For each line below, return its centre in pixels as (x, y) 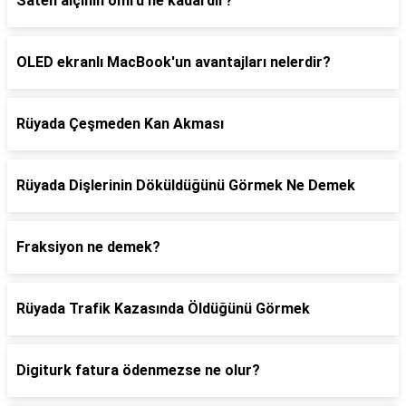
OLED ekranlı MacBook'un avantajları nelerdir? (174, 62)
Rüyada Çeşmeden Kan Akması (120, 124)
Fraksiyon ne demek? (88, 247)
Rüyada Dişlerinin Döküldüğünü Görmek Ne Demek (186, 185)
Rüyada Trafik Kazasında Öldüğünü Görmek (163, 309)
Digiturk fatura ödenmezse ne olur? (138, 370)
